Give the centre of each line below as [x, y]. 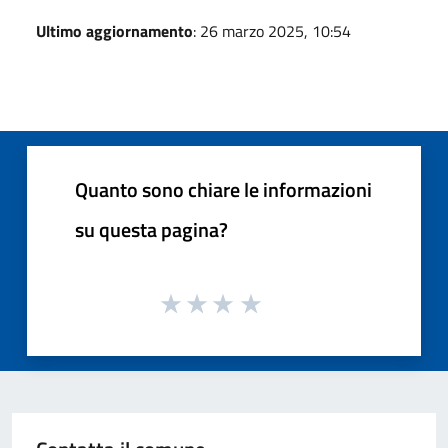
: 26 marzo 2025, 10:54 [272, 30]
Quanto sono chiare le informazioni [223, 189]
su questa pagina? [151, 229]
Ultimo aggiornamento [114, 30]
